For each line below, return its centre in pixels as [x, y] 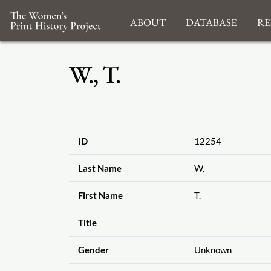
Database [211, 21]
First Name [100, 196]
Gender [93, 250]
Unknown [213, 250]
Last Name [100, 168]
